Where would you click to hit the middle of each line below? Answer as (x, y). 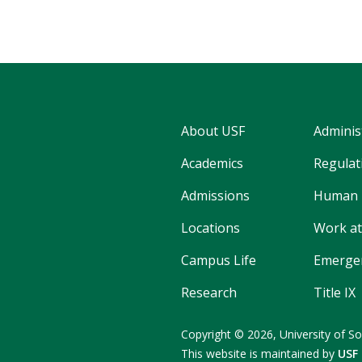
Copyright (208, 335)
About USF (213, 131)
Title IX (335, 293)
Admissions (215, 196)
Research (209, 293)
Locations (210, 228)
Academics (212, 164)
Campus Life (219, 261)
